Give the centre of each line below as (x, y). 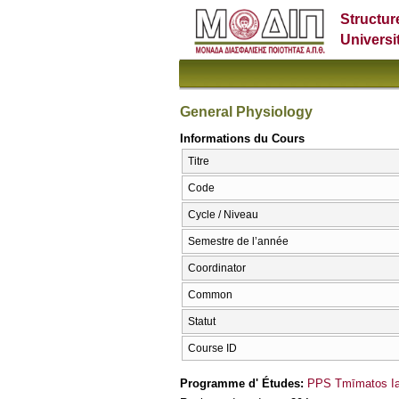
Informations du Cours (242, 138)
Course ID (212, 349)
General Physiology (246, 111)
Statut (202, 322)
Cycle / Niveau (223, 215)
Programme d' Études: (244, 383)
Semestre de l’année (238, 242)
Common (210, 295)
